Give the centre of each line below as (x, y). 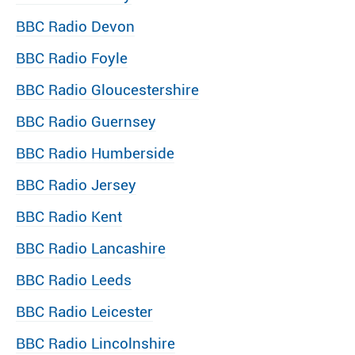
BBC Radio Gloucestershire (107, 90)
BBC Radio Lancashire (91, 248)
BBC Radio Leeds (74, 280)
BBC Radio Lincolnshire (95, 344)
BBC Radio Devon (75, 27)
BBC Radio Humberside (95, 153)
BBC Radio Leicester (84, 312)
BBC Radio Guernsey (86, 122)
